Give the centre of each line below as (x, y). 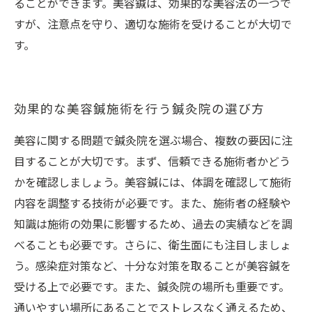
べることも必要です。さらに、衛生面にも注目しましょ (153, 246)
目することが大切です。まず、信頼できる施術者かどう (152, 163)
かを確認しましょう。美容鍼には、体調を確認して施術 (153, 184)
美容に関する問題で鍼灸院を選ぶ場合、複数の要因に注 (153, 142)
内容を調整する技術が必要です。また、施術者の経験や (153, 204)
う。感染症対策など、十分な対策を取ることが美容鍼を (153, 267)
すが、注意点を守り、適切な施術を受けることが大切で (153, 25)
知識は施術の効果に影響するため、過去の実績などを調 (153, 225)
